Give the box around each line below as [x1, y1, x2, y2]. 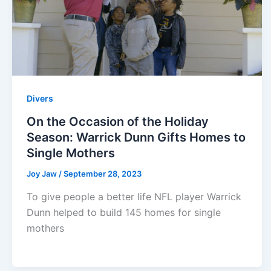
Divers [27, 93, 53, 104]
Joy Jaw [27, 169, 59, 179]
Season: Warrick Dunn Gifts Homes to [27, 130, 246, 145]
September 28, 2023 [64, 169, 142, 179]
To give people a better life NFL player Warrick [27, 190, 241, 203]
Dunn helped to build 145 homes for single [27, 206, 221, 218]
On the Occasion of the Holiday [27, 114, 209, 129]
